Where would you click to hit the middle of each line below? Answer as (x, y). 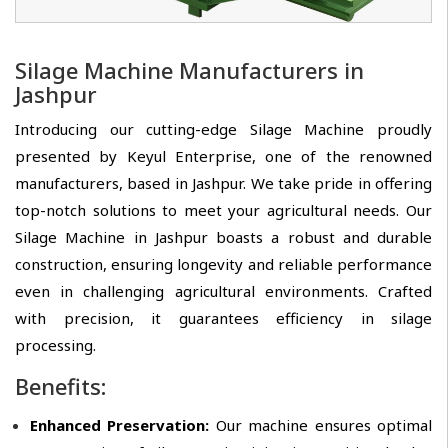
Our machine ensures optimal (324, 425)
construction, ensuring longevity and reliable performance (223, 264)
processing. (55, 345)
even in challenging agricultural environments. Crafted (223, 291)
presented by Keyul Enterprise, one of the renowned (223, 156)
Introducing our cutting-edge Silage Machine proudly (223, 129)
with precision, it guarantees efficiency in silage (223, 318)
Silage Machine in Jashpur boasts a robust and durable (223, 237)
